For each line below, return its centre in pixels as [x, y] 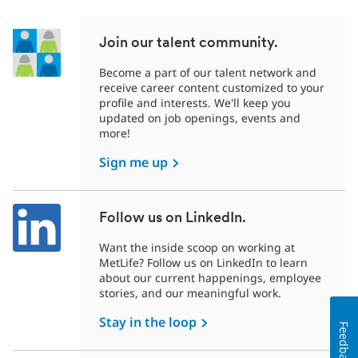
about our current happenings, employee [210, 277]
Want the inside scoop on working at [197, 247]
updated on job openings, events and [200, 117]
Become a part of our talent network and [208, 72]
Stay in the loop [149, 322]
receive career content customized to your [212, 87]
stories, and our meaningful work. [190, 292]
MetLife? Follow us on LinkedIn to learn [203, 262]
